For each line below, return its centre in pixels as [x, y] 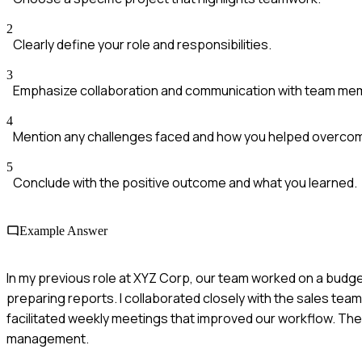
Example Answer [63, 230]
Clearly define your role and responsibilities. [142, 45]
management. [48, 338]
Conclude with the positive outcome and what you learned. [185, 183]
